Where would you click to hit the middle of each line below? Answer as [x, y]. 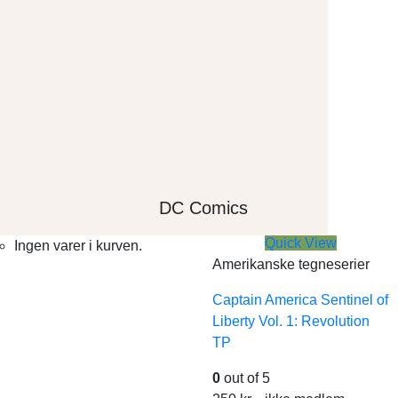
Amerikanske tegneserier [291, 264]
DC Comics [204, 207]
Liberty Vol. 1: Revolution [291, 321]
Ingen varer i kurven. [78, 245]
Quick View [301, 243]
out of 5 [245, 378]
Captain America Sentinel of [300, 300]
